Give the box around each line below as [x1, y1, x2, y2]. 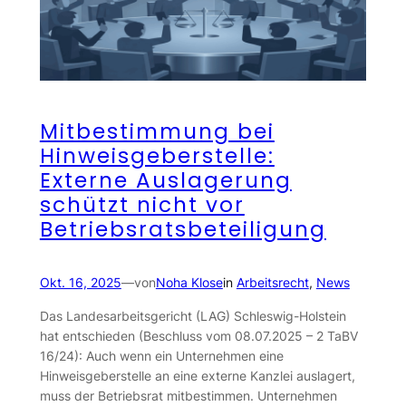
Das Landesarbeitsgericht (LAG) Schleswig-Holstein [39, 307, 346, 324]
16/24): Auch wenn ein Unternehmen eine [39, 347, 284, 363]
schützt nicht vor [39, 190, 245, 220]
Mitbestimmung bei [39, 117, 275, 147]
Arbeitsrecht [236, 275, 309, 291]
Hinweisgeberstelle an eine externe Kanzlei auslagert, [39, 367, 355, 383]
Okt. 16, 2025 [39, 275, 121, 291]
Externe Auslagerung [39, 166, 292, 196]
